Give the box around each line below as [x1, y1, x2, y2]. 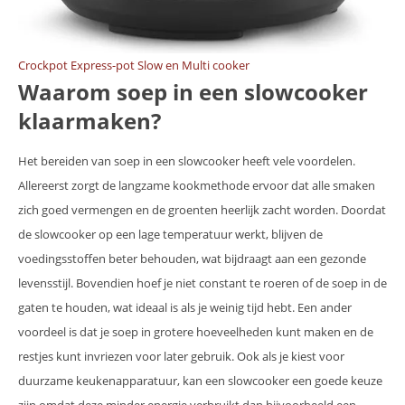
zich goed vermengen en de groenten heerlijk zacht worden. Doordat [18, 202, 386, 219]
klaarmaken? [18, 106, 161, 137]
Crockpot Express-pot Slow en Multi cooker [18, 57, 250, 74]
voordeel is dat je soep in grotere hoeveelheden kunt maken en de [18, 324, 373, 341]
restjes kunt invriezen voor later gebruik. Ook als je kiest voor [18, 348, 344, 365]
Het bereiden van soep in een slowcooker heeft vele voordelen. [18, 153, 355, 170]
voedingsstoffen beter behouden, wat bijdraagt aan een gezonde [18, 250, 366, 268]
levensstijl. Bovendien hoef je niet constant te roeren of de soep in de [18, 275, 387, 292]
